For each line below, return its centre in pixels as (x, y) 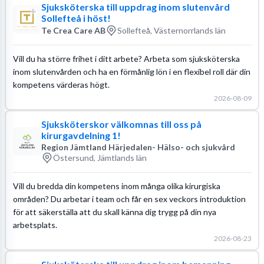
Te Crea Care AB (73, 30)
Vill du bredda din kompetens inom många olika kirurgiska (116, 186)
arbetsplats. (35, 225)
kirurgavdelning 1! (81, 135)
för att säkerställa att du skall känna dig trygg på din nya (114, 212)
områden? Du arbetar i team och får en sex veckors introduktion (129, 199)
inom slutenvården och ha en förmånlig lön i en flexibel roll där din (131, 71)
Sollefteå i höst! (76, 18)
